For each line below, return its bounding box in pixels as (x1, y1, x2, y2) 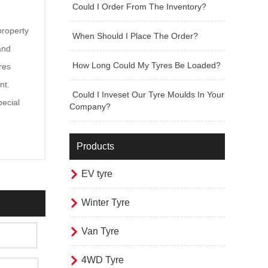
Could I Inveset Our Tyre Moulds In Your (72, 90, 224, 99)
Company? (69, 102, 111, 111)
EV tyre (81, 169, 112, 179)
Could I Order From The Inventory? (72, 2, 206, 11)
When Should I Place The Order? (72, 31, 198, 41)
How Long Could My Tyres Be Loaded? (72, 60, 221, 70)
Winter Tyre (81, 197, 130, 208)
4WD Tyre (81, 255, 124, 265)
